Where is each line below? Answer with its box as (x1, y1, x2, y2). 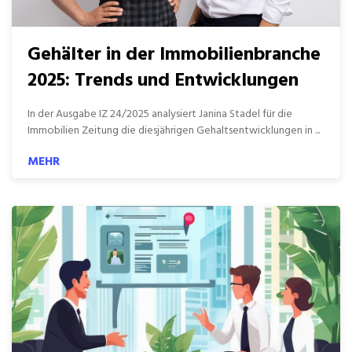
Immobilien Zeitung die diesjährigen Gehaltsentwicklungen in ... (27, 122, 320, 140)
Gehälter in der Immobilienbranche (27, 40, 321, 70)
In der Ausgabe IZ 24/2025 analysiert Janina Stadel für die (27, 105, 292, 123)
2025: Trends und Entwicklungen (27, 66, 299, 96)
